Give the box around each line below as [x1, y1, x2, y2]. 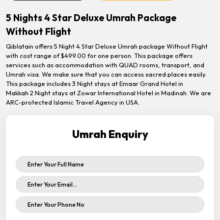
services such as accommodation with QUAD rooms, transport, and [6, 61, 204, 69]
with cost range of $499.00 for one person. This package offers [6, 52, 192, 59]
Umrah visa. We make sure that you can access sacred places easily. [6, 70, 207, 78]
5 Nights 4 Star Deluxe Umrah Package [6, 12, 176, 24]
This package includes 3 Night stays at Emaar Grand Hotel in [6, 80, 183, 87]
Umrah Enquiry [72, 127, 148, 141]
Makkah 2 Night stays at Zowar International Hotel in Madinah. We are [6, 89, 211, 97]
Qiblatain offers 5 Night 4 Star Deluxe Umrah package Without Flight [6, 42, 208, 50]
